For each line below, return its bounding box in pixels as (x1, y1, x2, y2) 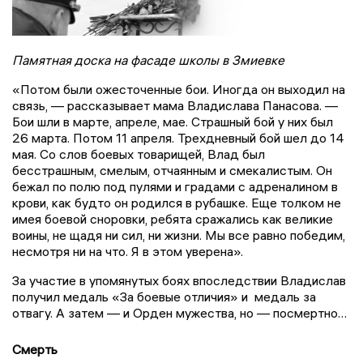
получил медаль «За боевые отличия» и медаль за (12, 288, 316, 305)
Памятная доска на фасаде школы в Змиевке (12, 51, 284, 68)
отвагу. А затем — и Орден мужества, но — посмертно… (12, 304, 347, 321)
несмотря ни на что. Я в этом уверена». (12, 242, 243, 259)
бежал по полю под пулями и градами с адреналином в (12, 177, 338, 194)
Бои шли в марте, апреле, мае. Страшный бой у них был (12, 113, 333, 130)
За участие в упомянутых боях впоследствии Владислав (12, 271, 346, 288)
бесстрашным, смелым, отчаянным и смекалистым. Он (12, 161, 332, 178)
